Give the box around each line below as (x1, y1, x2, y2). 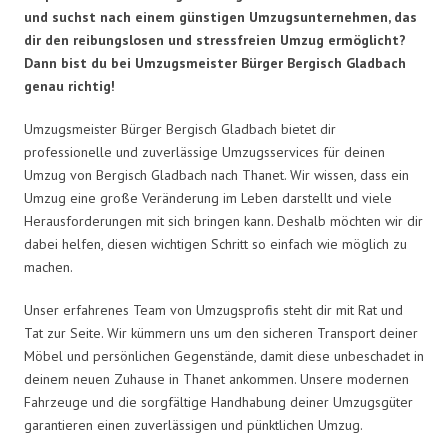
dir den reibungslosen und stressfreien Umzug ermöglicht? (24, 30, 406, 49)
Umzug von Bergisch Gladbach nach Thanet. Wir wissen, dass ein (24, 165, 409, 184)
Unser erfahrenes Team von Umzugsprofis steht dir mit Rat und (24, 300, 403, 319)
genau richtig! (24, 76, 115, 95)
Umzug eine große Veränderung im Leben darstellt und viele (24, 188, 392, 207)
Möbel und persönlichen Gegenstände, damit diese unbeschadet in (24, 346, 424, 365)
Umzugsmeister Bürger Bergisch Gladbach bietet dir (24, 119, 336, 138)
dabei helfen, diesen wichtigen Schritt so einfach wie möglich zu (24, 234, 407, 253)
